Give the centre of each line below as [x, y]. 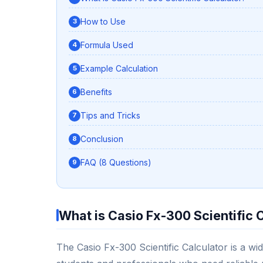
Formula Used [107, 45]
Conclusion [102, 139]
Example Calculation [119, 69]
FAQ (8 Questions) [116, 163]
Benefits [96, 92]
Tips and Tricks [110, 116]
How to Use [103, 22]
